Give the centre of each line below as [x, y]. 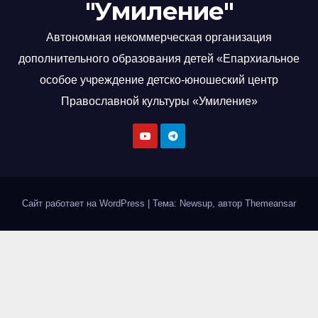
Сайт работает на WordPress [85, 204]
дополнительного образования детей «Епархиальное [159, 59]
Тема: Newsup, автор [199, 204]
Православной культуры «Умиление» [159, 102]
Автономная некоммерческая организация [159, 38]
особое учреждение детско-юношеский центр [159, 80]
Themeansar [270, 204]
